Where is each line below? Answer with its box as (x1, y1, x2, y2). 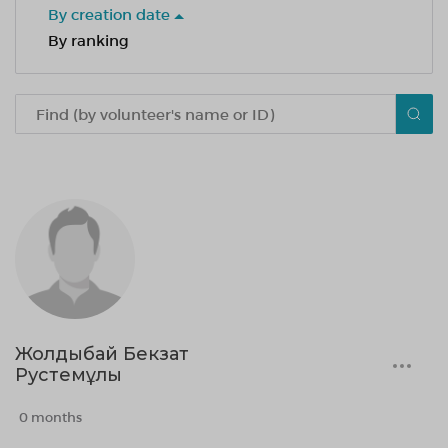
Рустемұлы (15, 364, 122, 386)
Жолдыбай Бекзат (15, 343, 189, 365)
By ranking (48, 31, 129, 49)
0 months (19, 409, 82, 425)
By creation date (48, 5, 174, 23)
